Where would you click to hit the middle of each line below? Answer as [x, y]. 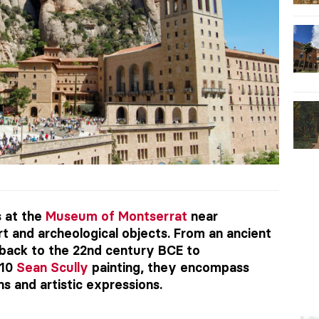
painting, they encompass [169, 267]
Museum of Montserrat [116, 216]
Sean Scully [52, 267]
